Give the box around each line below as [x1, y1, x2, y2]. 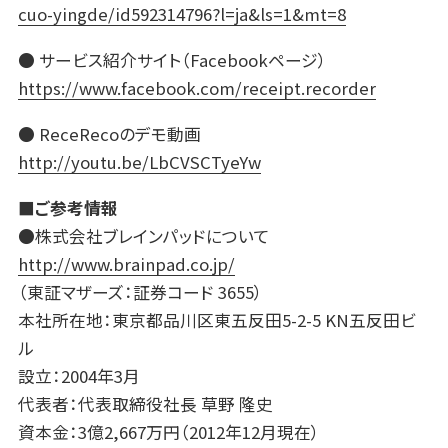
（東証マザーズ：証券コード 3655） [17, 279, 263, 304]
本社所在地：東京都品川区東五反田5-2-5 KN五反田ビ [17, 307, 416, 332]
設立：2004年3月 [17, 363, 140, 388]
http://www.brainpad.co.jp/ [17, 251, 235, 276]
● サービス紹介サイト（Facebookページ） [17, 48, 327, 73]
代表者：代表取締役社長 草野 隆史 [17, 391, 273, 416]
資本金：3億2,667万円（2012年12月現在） [17, 419, 320, 444]
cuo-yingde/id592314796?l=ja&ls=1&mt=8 [17, 2, 346, 27]
